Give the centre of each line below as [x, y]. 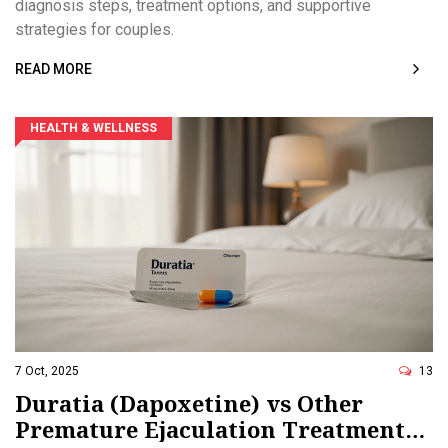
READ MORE [53, 68]
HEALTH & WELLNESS [93, 127]
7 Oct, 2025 [47, 371]
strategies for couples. [94, 29]
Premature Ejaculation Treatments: [219, 429]
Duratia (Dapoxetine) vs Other [189, 403]
